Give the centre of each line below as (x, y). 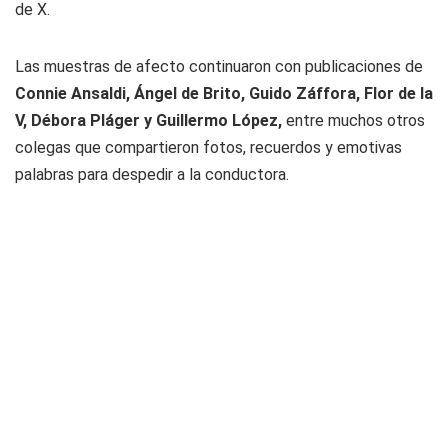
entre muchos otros (355, 120)
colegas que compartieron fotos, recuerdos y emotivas (208, 147)
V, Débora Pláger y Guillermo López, (150, 120)
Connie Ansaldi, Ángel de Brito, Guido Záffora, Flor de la (224, 93)
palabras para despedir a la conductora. (152, 174)
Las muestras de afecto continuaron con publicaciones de (219, 66)
